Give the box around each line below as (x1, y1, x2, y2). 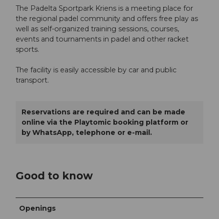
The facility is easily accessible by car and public (16, 66, 176, 75)
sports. (16, 45, 39, 54)
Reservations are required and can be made (22, 108, 185, 117)
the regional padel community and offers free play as (16, 14, 198, 23)
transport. (16, 76, 49, 85)
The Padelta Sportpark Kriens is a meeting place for (16, 4, 193, 13)
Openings (19, 204, 56, 213)
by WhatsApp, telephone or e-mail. (22, 128, 152, 137)
